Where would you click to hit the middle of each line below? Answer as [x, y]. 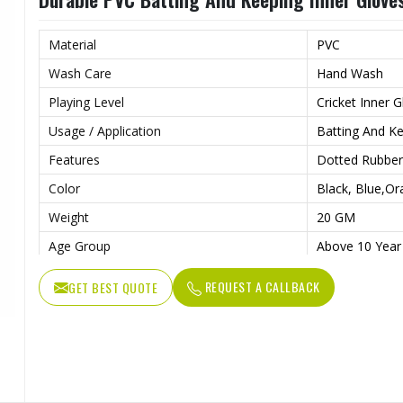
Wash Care [80, 73]
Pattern [70, 275]
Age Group [80, 246]
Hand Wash [350, 73]
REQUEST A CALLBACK [261, 287]
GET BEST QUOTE [113, 287]
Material [72, 45]
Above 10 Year [359, 246]
